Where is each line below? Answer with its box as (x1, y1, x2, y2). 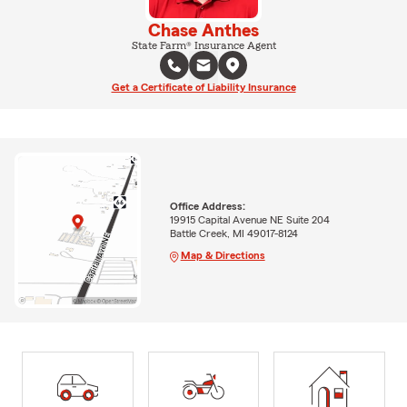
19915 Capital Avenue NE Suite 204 (169, 213, 330, 225)
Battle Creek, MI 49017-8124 (169, 227, 298, 239)
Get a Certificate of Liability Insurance (111, 82, 296, 93)
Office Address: (169, 200, 245, 212)
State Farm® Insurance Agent (131, 40, 276, 51)
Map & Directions (180, 249, 265, 261)
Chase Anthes (148, 22, 259, 40)
